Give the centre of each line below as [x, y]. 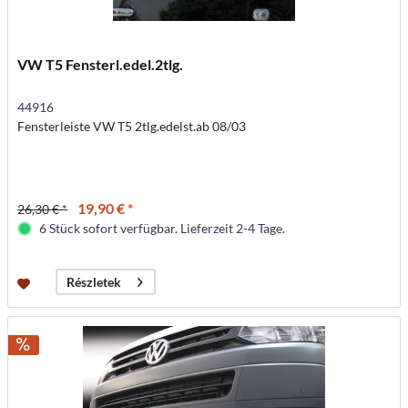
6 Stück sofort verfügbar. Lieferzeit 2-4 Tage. [163, 229]
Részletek [94, 282]
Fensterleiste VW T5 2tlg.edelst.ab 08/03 [132, 127]
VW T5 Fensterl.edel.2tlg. [101, 65]
